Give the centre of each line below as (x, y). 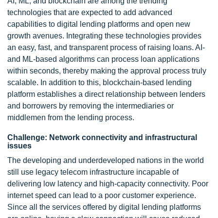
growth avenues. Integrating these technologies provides (104, 36)
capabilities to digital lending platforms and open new (99, 24)
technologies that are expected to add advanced (90, 13)
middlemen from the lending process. (71, 118)
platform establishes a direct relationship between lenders (106, 94)
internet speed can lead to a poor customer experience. (102, 196)
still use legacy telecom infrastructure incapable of (93, 172)
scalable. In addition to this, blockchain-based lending (100, 83)
